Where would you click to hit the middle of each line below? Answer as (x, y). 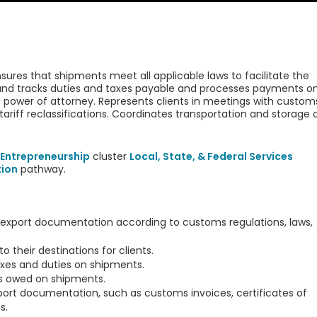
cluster (109, 157)
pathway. (41, 169)
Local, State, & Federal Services (211, 157)
